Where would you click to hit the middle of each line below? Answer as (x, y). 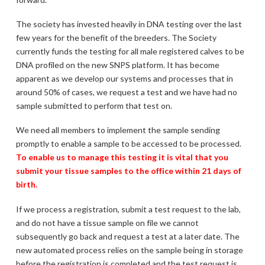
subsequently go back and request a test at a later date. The (127, 236)
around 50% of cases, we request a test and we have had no (126, 92)
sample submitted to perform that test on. (94, 106)
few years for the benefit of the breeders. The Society (116, 38)
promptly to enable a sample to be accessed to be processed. (128, 144)
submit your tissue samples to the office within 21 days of (128, 171)
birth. (26, 185)
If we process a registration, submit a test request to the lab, (128, 209)
